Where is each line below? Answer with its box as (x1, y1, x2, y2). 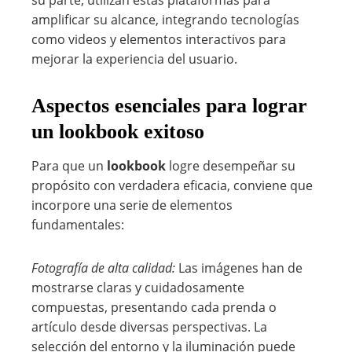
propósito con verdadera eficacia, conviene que (31, 177, 313, 194)
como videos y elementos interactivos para (31, 31, 286, 48)
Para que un (31, 157, 107, 174)
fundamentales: (31, 216, 124, 233)
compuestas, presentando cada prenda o (31, 299, 277, 316)
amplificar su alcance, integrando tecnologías (31, 11, 299, 28)
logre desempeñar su (166, 157, 295, 174)
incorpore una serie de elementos (31, 196, 233, 214)
